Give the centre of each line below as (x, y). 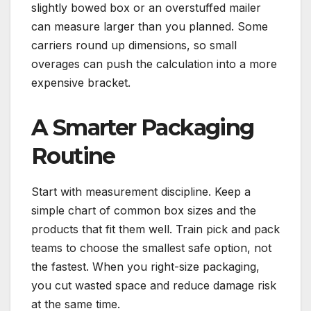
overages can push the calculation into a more (154, 64)
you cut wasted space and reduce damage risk (154, 285)
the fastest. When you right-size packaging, (145, 266)
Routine (73, 156)
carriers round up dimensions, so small (134, 45)
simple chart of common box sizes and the (144, 210)
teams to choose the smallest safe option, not (151, 247)
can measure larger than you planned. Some (150, 27)
